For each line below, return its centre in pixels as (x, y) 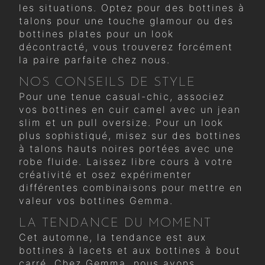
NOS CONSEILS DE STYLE (107, 82)
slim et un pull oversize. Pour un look (121, 122)
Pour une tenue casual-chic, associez (122, 96)
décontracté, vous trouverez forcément (126, 46)
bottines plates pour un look (96, 33)
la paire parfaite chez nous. (95, 59)
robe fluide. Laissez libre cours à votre (126, 161)
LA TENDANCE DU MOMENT (115, 223)
